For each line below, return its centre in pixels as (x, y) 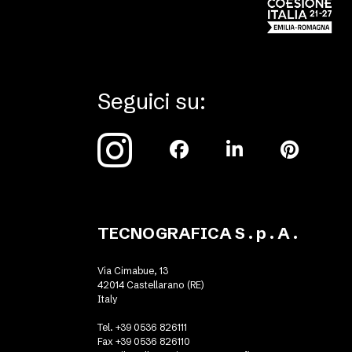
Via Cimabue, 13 (133, 271)
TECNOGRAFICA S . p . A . (198, 233)
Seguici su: (152, 102)
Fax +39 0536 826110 (144, 342)
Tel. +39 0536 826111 (142, 328)
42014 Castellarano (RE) (150, 285)
